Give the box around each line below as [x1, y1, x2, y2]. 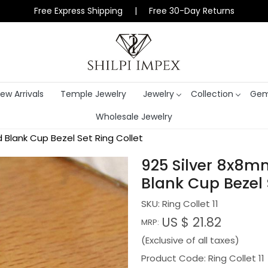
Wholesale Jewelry [96, 111, 172, 123]
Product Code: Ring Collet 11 [141, 252, 264, 265]
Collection [190, 87, 233, 100]
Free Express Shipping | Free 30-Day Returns [33, 5, 234, 17]
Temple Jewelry [60, 87, 126, 100]
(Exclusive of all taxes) [141, 234, 239, 247]
